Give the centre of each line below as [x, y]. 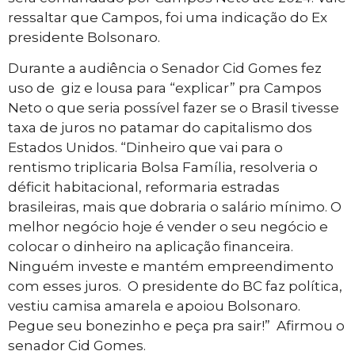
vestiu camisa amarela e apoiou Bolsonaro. [154, 306]
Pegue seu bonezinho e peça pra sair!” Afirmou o [176, 326]
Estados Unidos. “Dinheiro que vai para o [145, 148]
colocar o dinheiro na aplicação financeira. [151, 247]
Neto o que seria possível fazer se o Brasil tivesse [174, 108]
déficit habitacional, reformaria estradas [144, 187]
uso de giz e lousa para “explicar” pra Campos [165, 88]
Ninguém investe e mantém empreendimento [171, 267]
